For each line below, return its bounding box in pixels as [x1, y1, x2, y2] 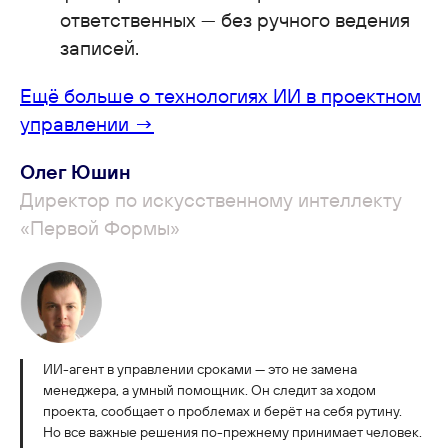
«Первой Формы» [20, 214, 180, 240]
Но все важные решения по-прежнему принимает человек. [43, 422, 422, 441]
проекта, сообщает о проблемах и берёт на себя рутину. [43, 401, 402, 420]
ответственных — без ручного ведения [60, 6, 410, 32]
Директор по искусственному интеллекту [20, 186, 402, 212]
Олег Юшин [20, 158, 131, 184]
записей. [60, 34, 139, 60]
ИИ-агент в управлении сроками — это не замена [43, 359, 357, 378]
